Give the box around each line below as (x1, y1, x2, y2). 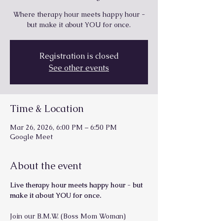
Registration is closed (39, 50, 119, 61)
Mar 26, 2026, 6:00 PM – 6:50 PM (10, 122, 117, 132)
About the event (10, 159, 82, 172)
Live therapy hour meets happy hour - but (10, 180, 145, 189)
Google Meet (10, 132, 53, 141)
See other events (49, 62, 109, 73)
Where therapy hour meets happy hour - (13, 9, 145, 19)
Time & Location (10, 102, 84, 115)
